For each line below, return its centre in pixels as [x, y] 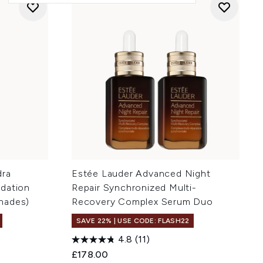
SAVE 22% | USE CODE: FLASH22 [133, 221]
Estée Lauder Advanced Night [141, 173]
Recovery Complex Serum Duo [142, 202]
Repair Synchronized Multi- [134, 188]
